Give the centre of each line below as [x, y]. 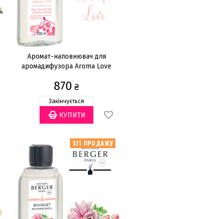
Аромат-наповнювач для [66, 56]
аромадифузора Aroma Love [66, 66]
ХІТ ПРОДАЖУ [93, 143]
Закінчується [66, 101]
